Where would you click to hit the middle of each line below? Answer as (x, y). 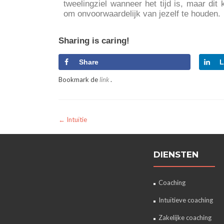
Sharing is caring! (94, 41)
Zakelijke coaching (185, 218)
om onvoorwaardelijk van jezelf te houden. (142, 14)
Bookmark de (79, 79)
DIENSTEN (176, 155)
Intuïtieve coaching (186, 200)
